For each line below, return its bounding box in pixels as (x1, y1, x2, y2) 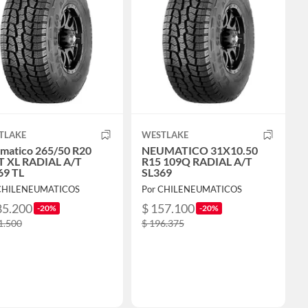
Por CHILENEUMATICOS (141, 184, 242, 195)
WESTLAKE (141, 129, 188, 141)
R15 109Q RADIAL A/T (141, 155, 252, 168)
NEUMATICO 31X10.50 (141, 144, 258, 157)
